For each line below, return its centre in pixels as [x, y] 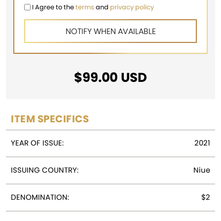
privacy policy [132, 7]
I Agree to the [53, 7]
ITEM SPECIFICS [50, 119]
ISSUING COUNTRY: [45, 170]
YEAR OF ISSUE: [37, 143]
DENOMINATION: [40, 197]
